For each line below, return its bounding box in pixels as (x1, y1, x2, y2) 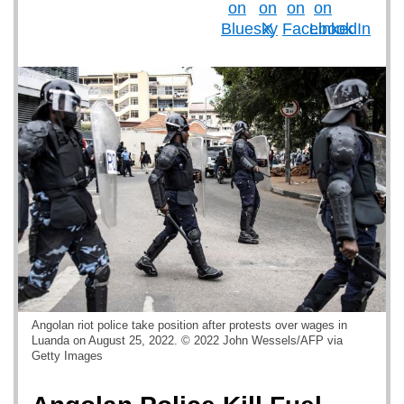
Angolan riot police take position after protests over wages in (32, 318, 347, 332)
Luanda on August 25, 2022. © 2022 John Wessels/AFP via (32, 334, 343, 347)
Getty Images (32, 349, 103, 363)
